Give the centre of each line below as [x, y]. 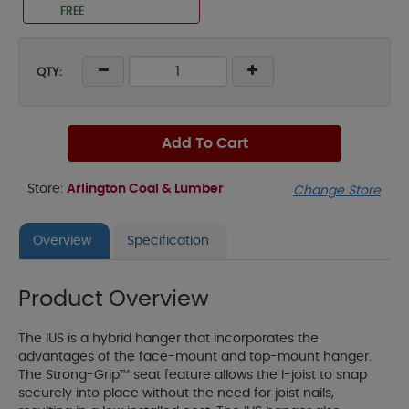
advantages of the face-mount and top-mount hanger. [195, 357]
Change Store [337, 191]
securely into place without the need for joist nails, [176, 394]
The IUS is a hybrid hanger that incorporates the [168, 339]
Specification [168, 241]
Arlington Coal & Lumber [145, 189]
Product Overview [114, 300]
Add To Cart [204, 143]
